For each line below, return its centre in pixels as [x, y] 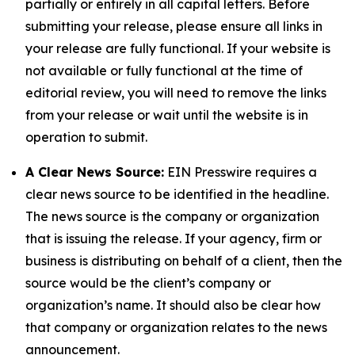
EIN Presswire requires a [240, 172]
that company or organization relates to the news [176, 327]
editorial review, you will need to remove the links [176, 93]
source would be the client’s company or [148, 283]
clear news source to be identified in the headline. [177, 194]
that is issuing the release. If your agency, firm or [174, 239]
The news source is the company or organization [172, 216]
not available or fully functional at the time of [164, 71]
